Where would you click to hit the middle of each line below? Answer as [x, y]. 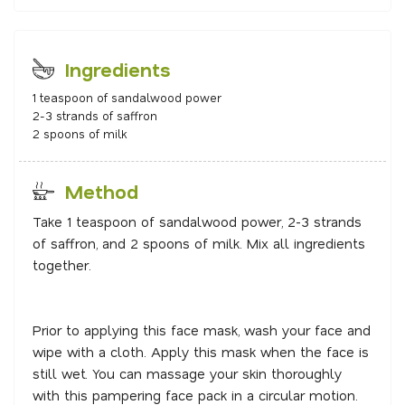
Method [96, 192]
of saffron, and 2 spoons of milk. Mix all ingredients [199, 244]
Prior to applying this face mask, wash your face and [202, 330]
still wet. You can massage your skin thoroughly [187, 374]
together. [62, 265]
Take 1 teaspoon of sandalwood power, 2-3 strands [197, 222]
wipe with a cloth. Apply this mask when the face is [201, 352]
